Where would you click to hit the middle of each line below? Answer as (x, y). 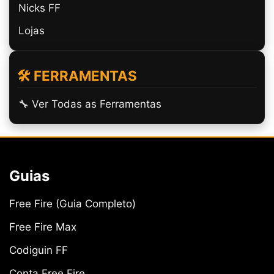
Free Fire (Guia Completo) (72, 204)
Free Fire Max (43, 227)
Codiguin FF (39, 250)
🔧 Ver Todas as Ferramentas (90, 104)
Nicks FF (39, 8)
